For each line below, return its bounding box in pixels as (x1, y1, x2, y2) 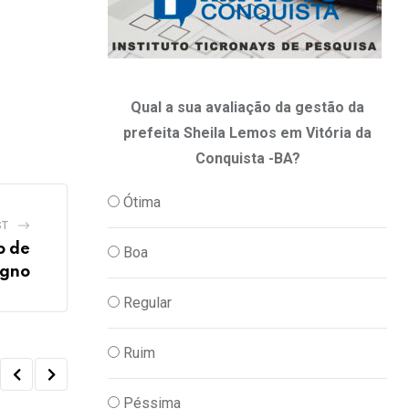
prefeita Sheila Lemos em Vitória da (123, 124, 372, 142)
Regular (123, 294, 172, 312)
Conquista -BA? (194, 150, 300, 168)
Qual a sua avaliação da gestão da (131, 99, 364, 117)
